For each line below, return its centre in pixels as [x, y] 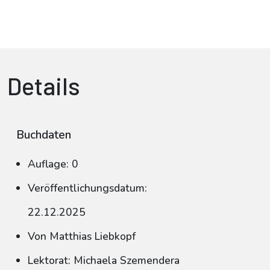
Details [44, 86]
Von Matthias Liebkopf [82, 236]
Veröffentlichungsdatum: [87, 188]
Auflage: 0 [53, 164]
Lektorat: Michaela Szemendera [104, 260]
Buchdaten [44, 135]
